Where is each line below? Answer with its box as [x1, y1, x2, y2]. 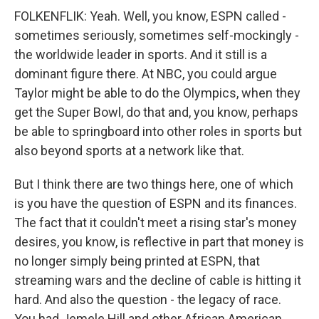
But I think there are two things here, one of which [14, 177, 293, 192]
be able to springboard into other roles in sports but [14, 124, 302, 139]
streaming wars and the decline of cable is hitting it [14, 273, 301, 288]
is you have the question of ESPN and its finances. [14, 196, 297, 211]
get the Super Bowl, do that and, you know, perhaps [14, 105, 298, 120]
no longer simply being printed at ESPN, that [14, 253, 260, 268]
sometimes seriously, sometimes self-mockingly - [14, 28, 299, 43]
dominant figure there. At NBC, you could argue [14, 66, 277, 81]
